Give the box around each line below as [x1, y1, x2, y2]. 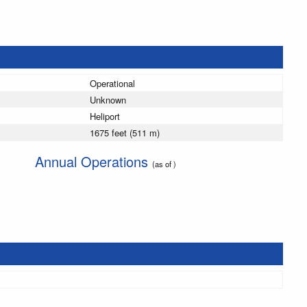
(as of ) [151, 158, 176, 170]
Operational [90, 77, 135, 90]
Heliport [90, 110, 120, 123]
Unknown [90, 93, 126, 107]
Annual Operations [34, 151, 152, 172]
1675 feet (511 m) [90, 126, 160, 140]
